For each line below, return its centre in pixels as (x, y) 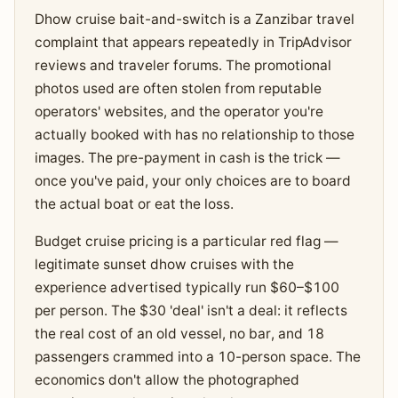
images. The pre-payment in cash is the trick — (187, 158)
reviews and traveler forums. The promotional (183, 66)
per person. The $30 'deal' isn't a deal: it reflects (191, 311)
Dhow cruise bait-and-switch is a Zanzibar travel (194, 20)
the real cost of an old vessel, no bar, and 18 (179, 334)
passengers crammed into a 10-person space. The (197, 357)
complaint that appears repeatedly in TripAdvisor (193, 43)
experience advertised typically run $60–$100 (187, 288)
